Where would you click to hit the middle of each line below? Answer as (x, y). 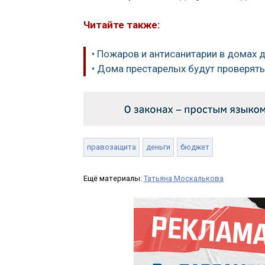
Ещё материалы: (114, 178)
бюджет (195, 147)
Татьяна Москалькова (184, 178)
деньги (158, 147)
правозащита (112, 147)
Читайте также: (122, 25)
